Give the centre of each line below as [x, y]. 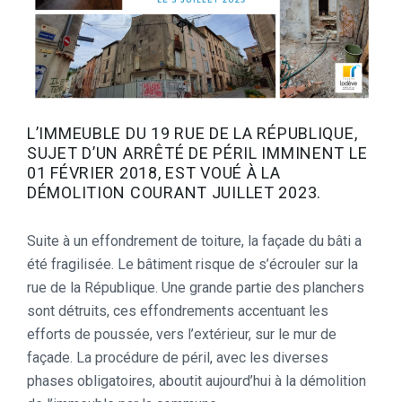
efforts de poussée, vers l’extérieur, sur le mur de [182, 334]
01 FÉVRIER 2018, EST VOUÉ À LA [154, 172]
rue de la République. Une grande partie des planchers [196, 287]
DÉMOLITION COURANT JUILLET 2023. [175, 192]
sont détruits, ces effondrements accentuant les [178, 310]
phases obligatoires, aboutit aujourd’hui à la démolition [197, 380]
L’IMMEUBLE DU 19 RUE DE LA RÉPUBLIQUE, [192, 133]
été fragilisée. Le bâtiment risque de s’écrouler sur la [192, 264]
